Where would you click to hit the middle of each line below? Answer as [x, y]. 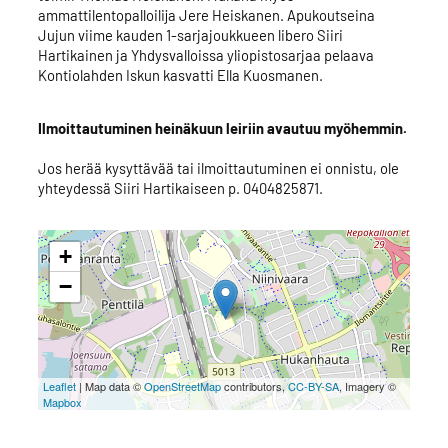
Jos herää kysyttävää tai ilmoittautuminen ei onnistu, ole [218, 167]
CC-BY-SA [313, 385]
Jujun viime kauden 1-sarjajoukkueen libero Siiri [190, 35]
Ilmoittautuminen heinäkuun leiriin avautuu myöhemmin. [223, 127]
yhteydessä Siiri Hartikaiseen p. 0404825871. [180, 187]
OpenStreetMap [182, 385]
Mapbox [62, 401]
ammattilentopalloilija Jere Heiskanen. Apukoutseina [206, 15]
